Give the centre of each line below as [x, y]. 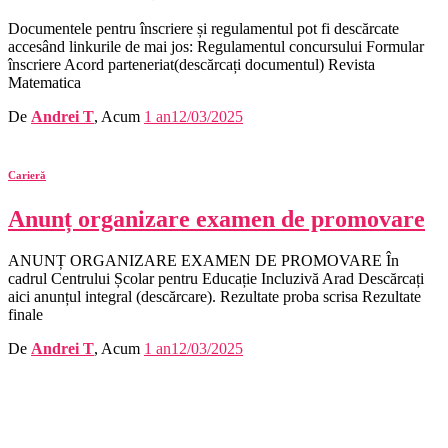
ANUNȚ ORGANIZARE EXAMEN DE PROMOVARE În [203, 261]
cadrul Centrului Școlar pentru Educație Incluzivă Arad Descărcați [216, 279]
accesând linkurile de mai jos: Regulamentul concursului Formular [216, 46]
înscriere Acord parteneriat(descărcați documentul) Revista [191, 64]
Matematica [44, 82]
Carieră [27, 174]
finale [25, 315]
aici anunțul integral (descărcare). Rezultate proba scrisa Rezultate [214, 297]
